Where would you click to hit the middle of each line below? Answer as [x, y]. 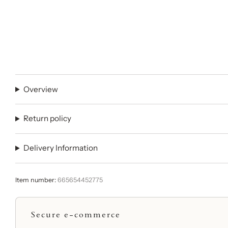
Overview [41, 89]
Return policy [48, 119]
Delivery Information [61, 148]
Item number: [36, 180]
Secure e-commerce [76, 215]
